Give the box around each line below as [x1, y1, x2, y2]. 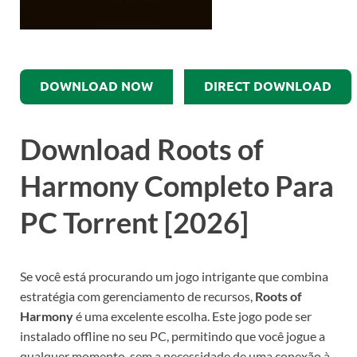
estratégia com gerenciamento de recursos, [20, 288, 255, 304]
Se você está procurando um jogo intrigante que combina [20, 269, 328, 284]
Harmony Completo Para [20, 167, 334, 203]
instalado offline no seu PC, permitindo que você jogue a [20, 328, 325, 344]
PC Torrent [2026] [20, 204, 249, 240]
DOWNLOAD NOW [40, 79, 153, 95]
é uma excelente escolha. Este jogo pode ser [73, 308, 312, 324]
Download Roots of [20, 131, 264, 167]
